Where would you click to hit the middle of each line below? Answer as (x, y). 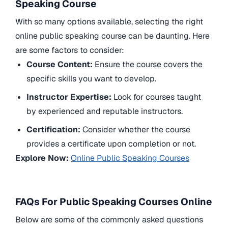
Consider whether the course (136, 130)
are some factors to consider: (70, 50)
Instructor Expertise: (70, 97)
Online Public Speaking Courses (130, 158)
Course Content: (61, 65)
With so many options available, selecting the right (109, 22)
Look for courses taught (158, 97)
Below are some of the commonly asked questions (109, 220)
